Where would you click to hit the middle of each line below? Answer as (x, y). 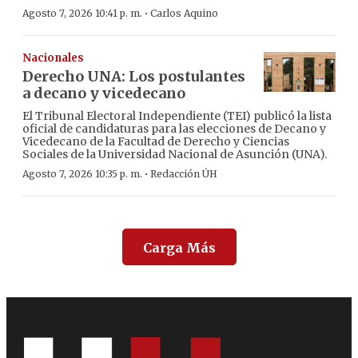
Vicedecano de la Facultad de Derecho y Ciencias (156, 141)
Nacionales (53, 58)
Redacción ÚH (184, 173)
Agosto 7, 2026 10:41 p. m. (82, 13)
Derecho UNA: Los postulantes (134, 76)
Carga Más (179, 247)
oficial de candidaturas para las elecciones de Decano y (174, 128)
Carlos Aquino (184, 13)
